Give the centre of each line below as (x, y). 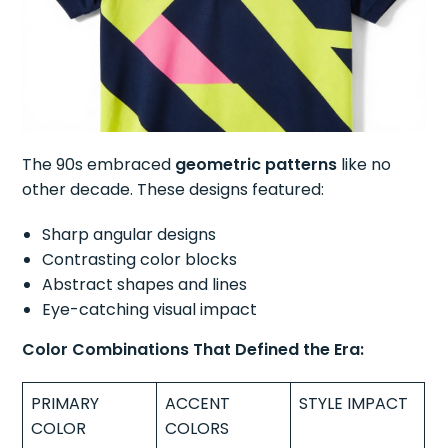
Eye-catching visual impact (150, 310)
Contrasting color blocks (140, 260)
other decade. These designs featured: (173, 190)
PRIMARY (65, 404)
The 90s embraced (99, 165)
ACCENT (198, 404)
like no (364, 165)
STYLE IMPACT (354, 404)
